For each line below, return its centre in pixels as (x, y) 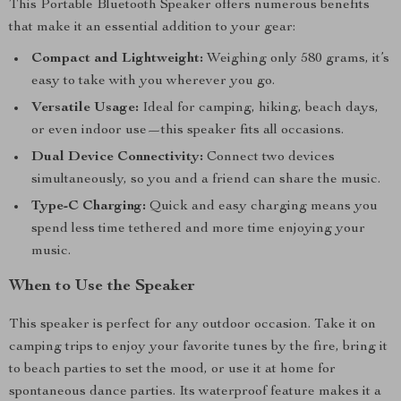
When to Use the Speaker (102, 286)
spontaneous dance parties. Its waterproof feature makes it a (195, 392)
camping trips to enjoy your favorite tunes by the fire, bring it (198, 347)
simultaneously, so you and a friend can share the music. (206, 180)
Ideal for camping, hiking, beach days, (259, 108)
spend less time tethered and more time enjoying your (198, 229)
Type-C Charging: (89, 207)
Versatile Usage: (85, 108)
